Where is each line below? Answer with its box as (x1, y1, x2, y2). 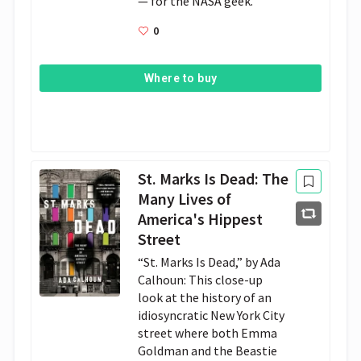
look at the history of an (138, 289, 272, 306)
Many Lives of (138, 189, 232, 210)
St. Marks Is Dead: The (138, 169, 289, 189)
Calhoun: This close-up (138, 272, 263, 288)
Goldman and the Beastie (138, 342, 278, 359)
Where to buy (143, 72, 218, 85)
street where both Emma (138, 325, 278, 342)
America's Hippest (138, 210, 263, 230)
